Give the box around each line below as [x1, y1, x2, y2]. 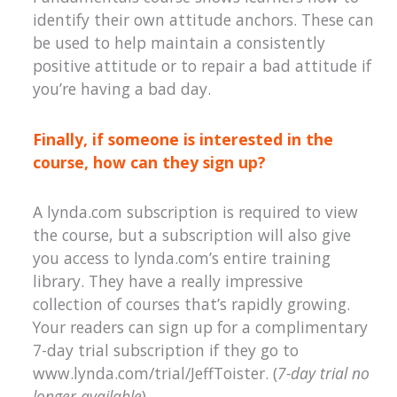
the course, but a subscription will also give [33, 224, 352, 246]
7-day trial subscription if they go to [33, 339, 300, 362]
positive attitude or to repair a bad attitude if [33, 54, 372, 76]
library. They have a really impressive [33, 270, 304, 292]
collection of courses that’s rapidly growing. [33, 293, 351, 315]
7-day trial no [277, 362, 370, 385]
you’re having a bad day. [33, 77, 212, 99]
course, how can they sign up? [33, 151, 267, 173]
